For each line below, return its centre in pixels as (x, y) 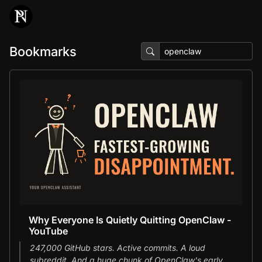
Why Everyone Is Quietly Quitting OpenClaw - (130, 220)
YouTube (48, 231)
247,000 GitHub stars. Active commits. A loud (118, 247)
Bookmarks (43, 51)
